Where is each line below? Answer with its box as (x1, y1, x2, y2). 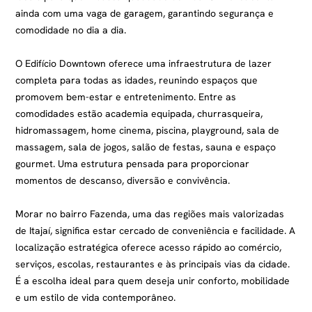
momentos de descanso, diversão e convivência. (15, 174, 231, 187)
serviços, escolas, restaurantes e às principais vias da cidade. (15, 258, 290, 270)
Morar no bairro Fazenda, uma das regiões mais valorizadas (15, 208, 285, 220)
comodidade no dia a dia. (15, 24, 127, 36)
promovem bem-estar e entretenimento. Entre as (15, 91, 237, 103)
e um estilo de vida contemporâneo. (15, 291, 176, 304)
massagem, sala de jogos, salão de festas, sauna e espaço (15, 141, 276, 153)
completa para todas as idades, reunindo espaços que (15, 74, 258, 86)
